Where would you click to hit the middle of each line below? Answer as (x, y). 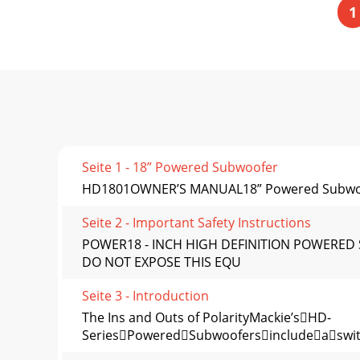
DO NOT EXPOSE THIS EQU (162, 262)
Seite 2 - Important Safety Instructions (196, 223)
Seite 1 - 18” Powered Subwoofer (180, 168)
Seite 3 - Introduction (145, 296)
